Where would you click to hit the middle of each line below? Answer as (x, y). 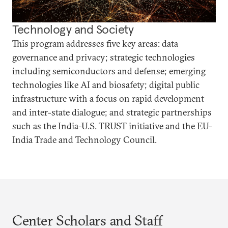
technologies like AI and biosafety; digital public (106, 85)
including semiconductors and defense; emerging (109, 71)
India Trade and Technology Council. (84, 140)
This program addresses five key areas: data (95, 44)
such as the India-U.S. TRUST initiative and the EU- (112, 126)
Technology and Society (73, 30)
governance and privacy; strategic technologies (104, 58)
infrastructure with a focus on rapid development (108, 99)
